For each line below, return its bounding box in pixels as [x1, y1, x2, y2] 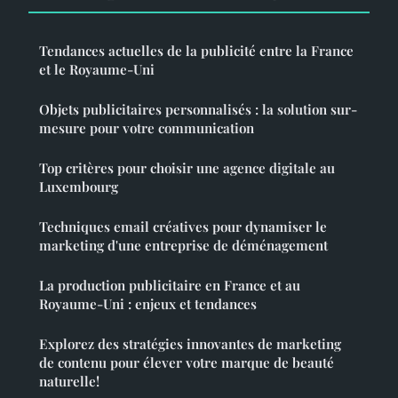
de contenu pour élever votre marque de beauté [39, 354, 334, 372]
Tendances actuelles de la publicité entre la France [39, 42, 354, 60]
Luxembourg [39, 178, 118, 196]
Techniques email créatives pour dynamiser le [39, 218, 327, 236]
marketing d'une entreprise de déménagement [39, 236, 328, 255]
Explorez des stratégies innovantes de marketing [39, 335, 341, 354]
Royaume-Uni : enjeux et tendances [39, 295, 257, 314]
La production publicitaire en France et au [39, 276, 300, 295]
